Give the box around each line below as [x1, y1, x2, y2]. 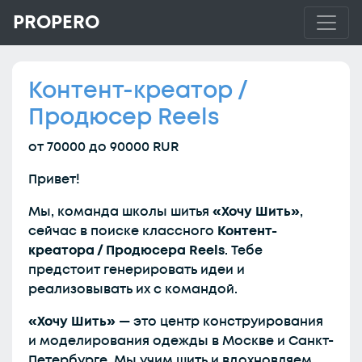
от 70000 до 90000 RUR [28, 138, 179, 156]
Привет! [28, 170, 80, 188]
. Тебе [225, 242, 263, 259]
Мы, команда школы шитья [28, 203, 213, 221]
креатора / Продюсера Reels [28, 242, 225, 259]
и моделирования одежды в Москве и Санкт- [28, 332, 334, 350]
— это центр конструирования [116, 313, 323, 330]
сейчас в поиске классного [28, 222, 217, 240]
